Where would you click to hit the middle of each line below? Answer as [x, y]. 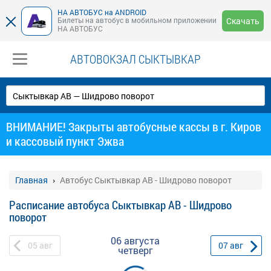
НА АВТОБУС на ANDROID [102, 12]
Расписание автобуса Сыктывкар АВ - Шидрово [120, 205]
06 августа [135, 240]
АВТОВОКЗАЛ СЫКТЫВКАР [135, 59]
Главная [31, 180]
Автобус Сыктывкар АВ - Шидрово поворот [146, 180]
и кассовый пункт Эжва [65, 141]
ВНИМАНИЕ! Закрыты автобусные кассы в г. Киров [134, 126]
